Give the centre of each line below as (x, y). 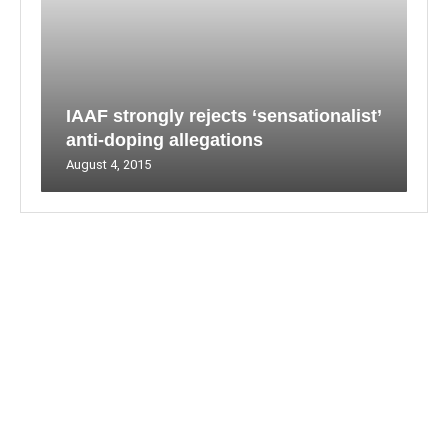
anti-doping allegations (164, 140)
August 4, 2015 (108, 164)
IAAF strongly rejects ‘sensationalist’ (223, 116)
